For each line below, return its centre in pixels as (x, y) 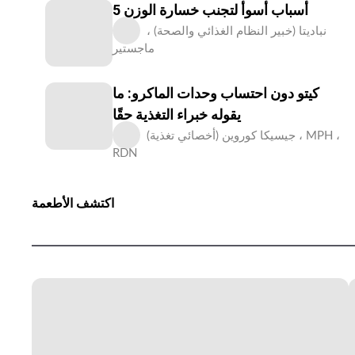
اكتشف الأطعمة (73, 204)
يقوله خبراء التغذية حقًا (177, 115)
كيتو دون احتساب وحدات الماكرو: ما (216, 93)
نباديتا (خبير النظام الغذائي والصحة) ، (237, 32)
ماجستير (134, 49)
